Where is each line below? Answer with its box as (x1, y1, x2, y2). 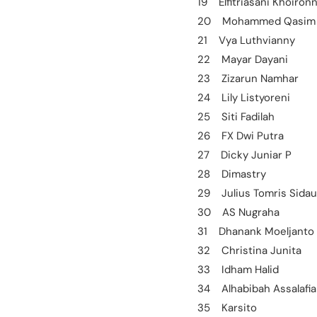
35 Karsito (197, 300, 257, 315)
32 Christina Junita (197, 243, 301, 258)
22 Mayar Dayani (197, 52, 288, 67)
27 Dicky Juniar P (197, 147, 292, 162)
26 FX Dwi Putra (197, 128, 284, 143)
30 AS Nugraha (197, 204, 279, 219)
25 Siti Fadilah (197, 109, 275, 124)
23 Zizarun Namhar (197, 71, 299, 86)
